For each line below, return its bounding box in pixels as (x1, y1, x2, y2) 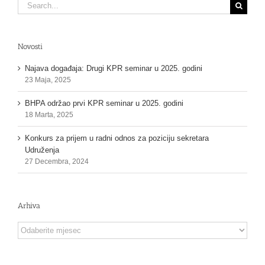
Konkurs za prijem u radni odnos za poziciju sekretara (25, 134, 209, 143)
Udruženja (25, 146, 59, 155)
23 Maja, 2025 (25, 76, 71, 85)
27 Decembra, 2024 (25, 157, 89, 166)
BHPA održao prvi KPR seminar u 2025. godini (25, 99, 183, 108)
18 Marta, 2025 (25, 111, 73, 119)
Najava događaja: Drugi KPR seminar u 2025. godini (25, 64, 202, 73)
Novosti (18, 41, 43, 51)
